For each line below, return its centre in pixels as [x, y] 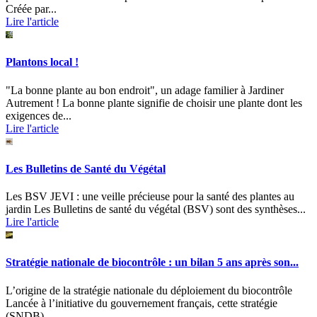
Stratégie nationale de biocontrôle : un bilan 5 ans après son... [152, 263]
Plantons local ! [42, 62]
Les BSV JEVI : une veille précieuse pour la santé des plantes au [150, 197]
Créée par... [31, 9]
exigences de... [39, 115]
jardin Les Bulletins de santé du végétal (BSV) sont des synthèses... [156, 209]
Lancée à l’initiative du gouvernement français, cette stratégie [142, 303]
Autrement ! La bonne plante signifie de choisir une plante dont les [154, 103]
